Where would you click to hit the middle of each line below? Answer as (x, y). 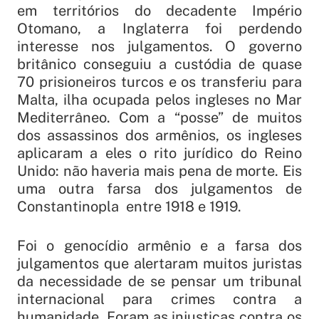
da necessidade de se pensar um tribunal (159, 282)
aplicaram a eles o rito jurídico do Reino (159, 153)
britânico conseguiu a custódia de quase (159, 64)
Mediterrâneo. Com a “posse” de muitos (159, 118)
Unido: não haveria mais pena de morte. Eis (159, 171)
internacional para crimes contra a (159, 299)
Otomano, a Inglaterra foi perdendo (159, 29)
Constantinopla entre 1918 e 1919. (129, 207)
